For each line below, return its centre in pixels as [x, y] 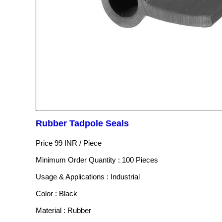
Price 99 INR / [59, 143]
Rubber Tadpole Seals [82, 124]
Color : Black [56, 194]
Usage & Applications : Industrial [88, 177]
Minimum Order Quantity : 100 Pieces [97, 160]
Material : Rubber [63, 211]
